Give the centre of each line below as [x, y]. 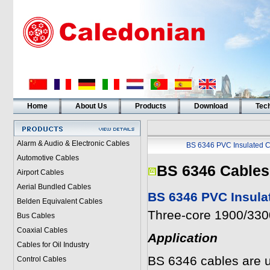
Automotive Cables [48, 158]
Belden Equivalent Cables [59, 201]
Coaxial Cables [42, 230]
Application [182, 238]
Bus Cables [36, 216]
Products [150, 106]
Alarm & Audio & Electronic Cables [73, 143]
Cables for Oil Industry [53, 245]
